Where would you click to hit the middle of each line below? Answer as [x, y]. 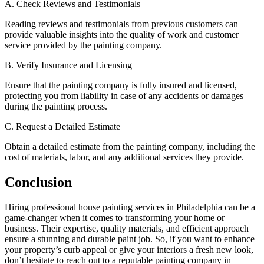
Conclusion [38, 182]
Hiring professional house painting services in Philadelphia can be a [130, 207]
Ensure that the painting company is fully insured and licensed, [121, 85]
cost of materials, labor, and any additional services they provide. [124, 157]
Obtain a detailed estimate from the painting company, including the [130, 146]
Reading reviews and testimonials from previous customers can [121, 24]
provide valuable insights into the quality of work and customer [122, 34]
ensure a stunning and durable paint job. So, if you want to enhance [130, 239]
